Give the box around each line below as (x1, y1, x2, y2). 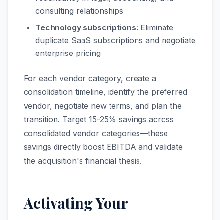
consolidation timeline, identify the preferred (24, 87, 187, 97)
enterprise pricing (35, 48, 101, 58)
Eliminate (138, 23, 173, 32)
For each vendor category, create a (24, 73, 156, 83)
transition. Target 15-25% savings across (24, 114, 174, 124)
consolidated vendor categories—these (24, 128, 168, 138)
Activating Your (24, 193, 128, 213)
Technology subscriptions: (35, 23, 138, 32)
